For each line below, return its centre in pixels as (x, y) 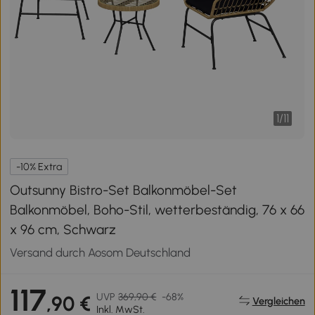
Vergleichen (278, 301)
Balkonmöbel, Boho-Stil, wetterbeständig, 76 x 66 (157, 210)
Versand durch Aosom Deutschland (101, 252)
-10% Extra (39, 167)
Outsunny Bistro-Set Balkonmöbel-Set (124, 190)
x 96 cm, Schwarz (63, 229)
